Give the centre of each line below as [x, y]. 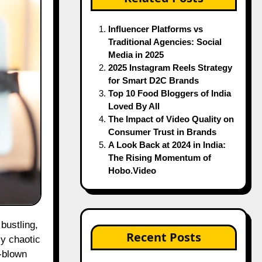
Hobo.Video [132, 170]
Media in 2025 [136, 55]
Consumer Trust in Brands [162, 132]
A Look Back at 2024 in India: [167, 145]
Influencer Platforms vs [155, 29]
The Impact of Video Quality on [171, 119]
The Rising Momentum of [159, 158]
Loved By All [134, 106]
